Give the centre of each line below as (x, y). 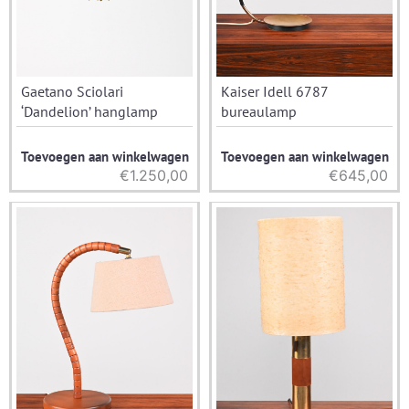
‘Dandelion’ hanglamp (89, 111)
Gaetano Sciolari (72, 91)
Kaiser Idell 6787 (274, 91)
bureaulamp (259, 111)
